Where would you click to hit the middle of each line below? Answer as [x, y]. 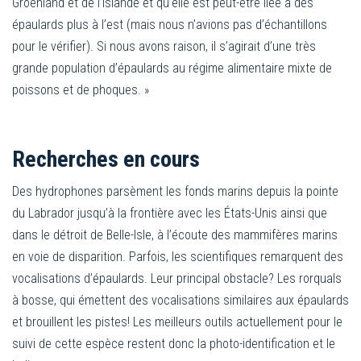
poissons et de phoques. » [81, 89]
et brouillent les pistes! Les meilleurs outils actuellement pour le [177, 322]
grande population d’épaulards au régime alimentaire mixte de [172, 68]
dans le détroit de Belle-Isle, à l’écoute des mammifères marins [175, 234]
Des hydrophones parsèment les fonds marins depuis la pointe [175, 191]
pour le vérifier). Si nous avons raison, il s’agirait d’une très [164, 46]
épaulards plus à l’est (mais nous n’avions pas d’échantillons [170, 24]
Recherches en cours [106, 159]
